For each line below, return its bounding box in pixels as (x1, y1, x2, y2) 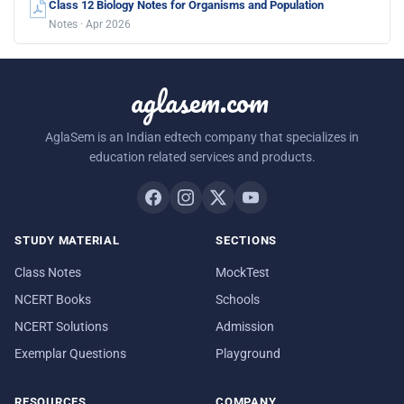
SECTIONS (216, 234, 278, 248)
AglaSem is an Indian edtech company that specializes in (45, 130, 359, 145)
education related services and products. (88, 150, 316, 165)
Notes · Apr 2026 (49, 17, 131, 31)
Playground (216, 345, 280, 361)
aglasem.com (130, 76, 269, 125)
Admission (216, 318, 274, 334)
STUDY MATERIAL (14, 234, 120, 248)
